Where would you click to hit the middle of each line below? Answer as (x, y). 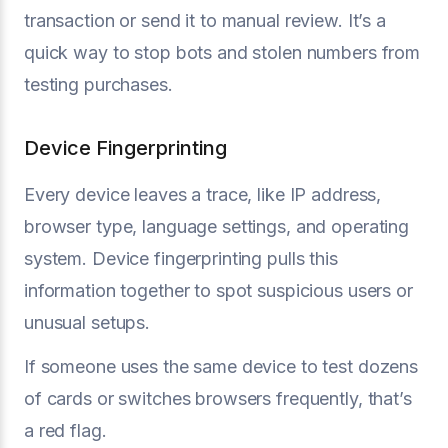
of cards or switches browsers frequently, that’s (218, 398)
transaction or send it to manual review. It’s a (205, 20)
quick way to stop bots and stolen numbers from (222, 52)
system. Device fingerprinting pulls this (181, 258)
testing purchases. (98, 84)
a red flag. (65, 430)
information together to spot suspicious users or (218, 290)
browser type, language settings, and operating (217, 226)
